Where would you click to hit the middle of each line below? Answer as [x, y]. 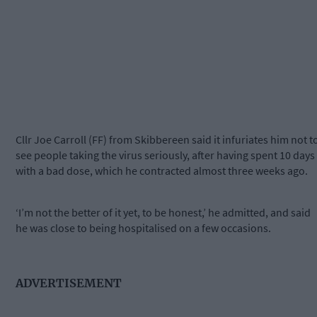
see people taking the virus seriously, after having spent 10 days [165, 155]
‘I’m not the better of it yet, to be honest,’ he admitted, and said [163, 213]
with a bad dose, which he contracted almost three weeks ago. [162, 171]
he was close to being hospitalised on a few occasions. [143, 228]
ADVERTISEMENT [69, 283]
